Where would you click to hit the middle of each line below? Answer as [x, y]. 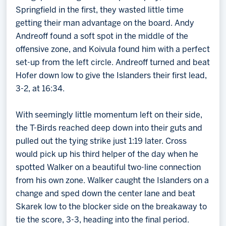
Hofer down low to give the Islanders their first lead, [111, 76]
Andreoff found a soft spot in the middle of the [102, 37]
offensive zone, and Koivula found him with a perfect [113, 50]
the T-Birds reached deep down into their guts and [109, 128]
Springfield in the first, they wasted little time [100, 10]
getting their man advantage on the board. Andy [105, 23]
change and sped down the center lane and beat [106, 194]
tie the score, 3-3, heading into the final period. [103, 220]
